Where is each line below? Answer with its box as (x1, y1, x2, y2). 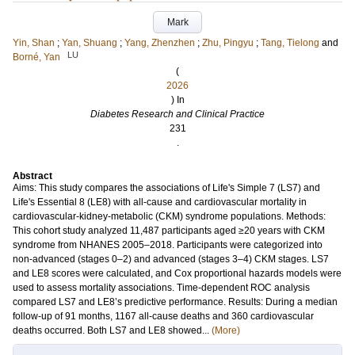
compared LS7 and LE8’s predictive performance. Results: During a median (13, 296, 338, 307)
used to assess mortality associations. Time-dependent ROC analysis (13, 282, 310, 293)
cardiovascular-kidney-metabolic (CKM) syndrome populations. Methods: (13, 211, 326, 222)
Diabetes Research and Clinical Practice (90, 109, 265, 120)
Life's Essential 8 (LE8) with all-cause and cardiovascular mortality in (13, 197, 307, 208)
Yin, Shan (13, 37, 55, 48)
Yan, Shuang (62, 37, 117, 48)
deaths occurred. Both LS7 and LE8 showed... (13, 325, 212, 336)
